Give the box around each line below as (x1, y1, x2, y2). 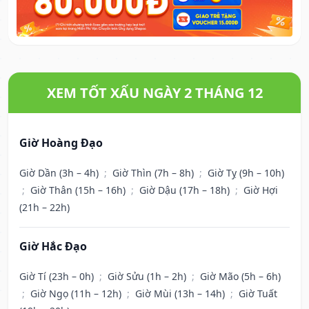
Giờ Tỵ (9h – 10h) (208, 166, 284, 180)
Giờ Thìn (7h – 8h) (112, 166, 197, 180)
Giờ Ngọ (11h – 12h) (30, 287, 124, 301)
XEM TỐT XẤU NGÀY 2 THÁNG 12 (46, 83, 263, 103)
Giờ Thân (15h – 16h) (30, 183, 128, 197)
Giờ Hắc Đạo (19, 239, 87, 255)
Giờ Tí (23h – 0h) (19, 270, 97, 283)
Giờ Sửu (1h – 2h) (108, 270, 189, 283)
